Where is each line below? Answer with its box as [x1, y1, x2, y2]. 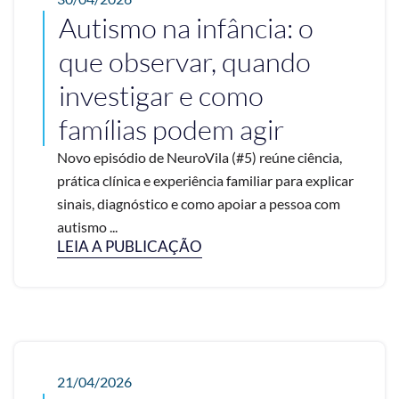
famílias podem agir [59, 111, 284, 146]
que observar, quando [59, 44, 311, 78]
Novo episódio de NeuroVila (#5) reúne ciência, [57, 148, 342, 166]
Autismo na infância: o [59, 10, 313, 45]
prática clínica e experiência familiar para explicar [57, 171, 354, 189]
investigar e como [59, 77, 264, 112]
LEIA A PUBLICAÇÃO [57, 236, 202, 256]
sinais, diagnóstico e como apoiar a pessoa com [57, 194, 340, 212]
